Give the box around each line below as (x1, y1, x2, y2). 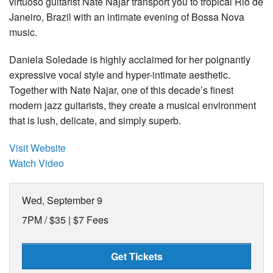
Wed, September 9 (22, 193, 102, 208)
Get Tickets (110, 249, 163, 264)
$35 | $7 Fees (49, 213, 108, 227)
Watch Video (9, 156, 64, 171)
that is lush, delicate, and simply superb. (9, 113, 181, 128)
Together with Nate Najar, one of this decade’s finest (9, 83, 233, 97)
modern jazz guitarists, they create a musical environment (9, 98, 256, 113)
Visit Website (9, 141, 66, 155)
